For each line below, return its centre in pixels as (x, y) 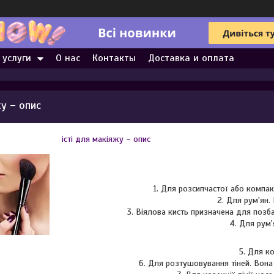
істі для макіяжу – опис (106, 139)
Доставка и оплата (191, 58)
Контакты (114, 58)
